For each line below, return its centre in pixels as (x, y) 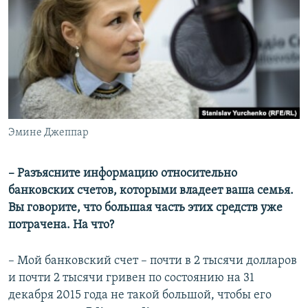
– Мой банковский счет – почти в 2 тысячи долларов (153, 261)
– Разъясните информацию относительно (123, 174)
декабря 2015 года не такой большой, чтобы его (140, 296)
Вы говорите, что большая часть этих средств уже (145, 208)
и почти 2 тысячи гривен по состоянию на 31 (131, 278)
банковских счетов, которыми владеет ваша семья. (151, 191)
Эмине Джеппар (48, 133)
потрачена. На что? (61, 225)
